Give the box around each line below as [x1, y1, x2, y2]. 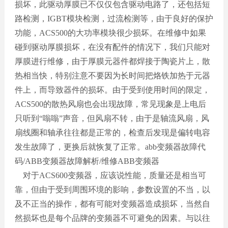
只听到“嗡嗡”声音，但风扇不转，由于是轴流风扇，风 [14, 113, 209, 123]
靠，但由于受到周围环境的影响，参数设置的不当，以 [14, 185, 210, 194]
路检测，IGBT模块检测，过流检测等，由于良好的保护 [14, 14, 213, 23]
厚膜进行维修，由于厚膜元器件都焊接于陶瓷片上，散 [14, 56, 210, 66]
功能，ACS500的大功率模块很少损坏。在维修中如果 [14, 28, 206, 37]
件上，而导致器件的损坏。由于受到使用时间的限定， [14, 85, 210, 94]
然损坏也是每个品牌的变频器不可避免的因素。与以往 [14, 213, 210, 222]
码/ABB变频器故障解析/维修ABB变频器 [14, 156, 159, 165]
